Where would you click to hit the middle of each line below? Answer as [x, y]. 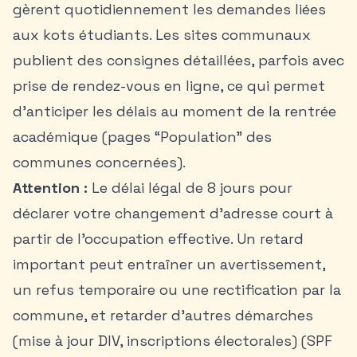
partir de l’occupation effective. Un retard [158, 239]
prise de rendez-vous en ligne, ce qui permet [169, 86]
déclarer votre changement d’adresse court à [173, 213]
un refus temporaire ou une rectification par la [177, 290]
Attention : [50, 188]
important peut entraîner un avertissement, [169, 264]
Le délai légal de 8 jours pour [190, 188]
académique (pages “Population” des [142, 137]
